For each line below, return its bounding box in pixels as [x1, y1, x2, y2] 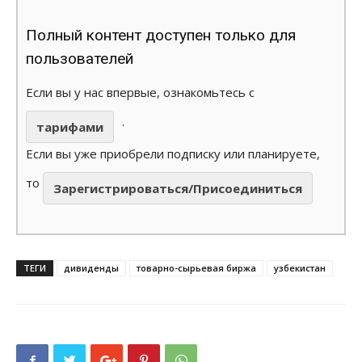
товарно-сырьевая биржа [137, 261, 256, 274]
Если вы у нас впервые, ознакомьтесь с [26, 83, 255, 100]
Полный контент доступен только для [26, 25, 296, 44]
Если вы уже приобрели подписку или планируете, [26, 145, 320, 162]
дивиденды [64, 261, 119, 274]
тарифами [36, 118, 103, 135]
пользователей [26, 48, 133, 68]
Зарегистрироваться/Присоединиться [53, 179, 302, 196]
